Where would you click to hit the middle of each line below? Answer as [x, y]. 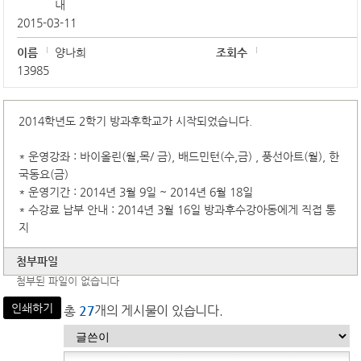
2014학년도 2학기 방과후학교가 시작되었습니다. [136, 121]
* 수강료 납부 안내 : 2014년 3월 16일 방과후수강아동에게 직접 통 [178, 210]
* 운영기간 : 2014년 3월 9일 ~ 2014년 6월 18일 [136, 192]
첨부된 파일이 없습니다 [68, 281]
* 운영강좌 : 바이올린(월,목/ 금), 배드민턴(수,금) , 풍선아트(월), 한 [179, 156]
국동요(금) [44, 174]
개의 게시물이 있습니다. [159, 311]
